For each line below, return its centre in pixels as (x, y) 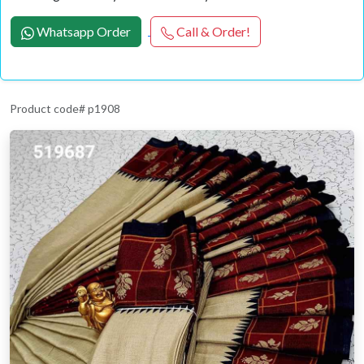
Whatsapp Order (84, 32)
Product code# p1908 (65, 109)
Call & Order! (213, 32)
